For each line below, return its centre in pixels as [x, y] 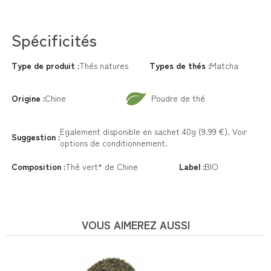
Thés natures [103, 65]
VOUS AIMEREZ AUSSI [135, 224]
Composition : [41, 166]
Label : [194, 166]
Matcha [224, 65]
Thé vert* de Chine [101, 166]
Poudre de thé [178, 98]
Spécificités [54, 39]
